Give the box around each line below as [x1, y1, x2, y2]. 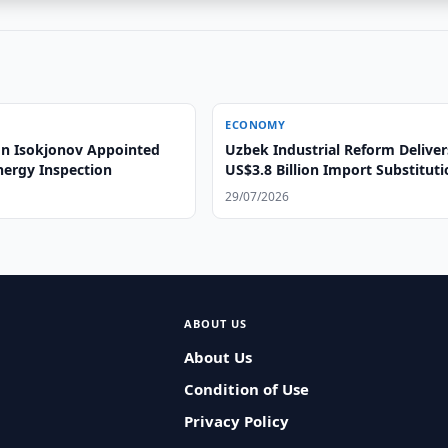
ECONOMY [225, 117, 286, 132]
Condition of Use [183, 379, 309, 399]
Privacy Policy [183, 411, 289, 431]
